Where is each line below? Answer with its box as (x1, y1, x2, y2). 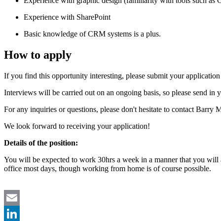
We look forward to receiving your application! (4, 121, 150, 130)
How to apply (4, 48, 72, 61)
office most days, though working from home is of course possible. (4, 164, 211, 173)
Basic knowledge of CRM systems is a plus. (24, 29, 161, 38)
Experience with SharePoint (24, 12, 110, 21)
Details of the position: (4, 138, 78, 147)
